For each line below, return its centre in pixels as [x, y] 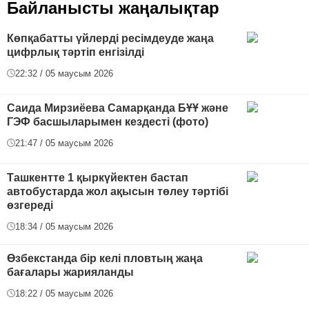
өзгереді [30, 205]
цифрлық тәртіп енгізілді [76, 52]
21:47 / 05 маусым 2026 [64, 143]
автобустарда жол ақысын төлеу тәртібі [118, 191]
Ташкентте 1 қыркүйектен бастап [98, 177]
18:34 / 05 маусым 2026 [64, 226]
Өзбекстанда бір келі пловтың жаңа [105, 258]
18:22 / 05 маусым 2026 [64, 293]
